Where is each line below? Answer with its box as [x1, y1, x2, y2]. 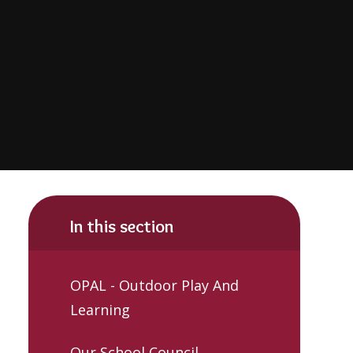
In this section [70, 214, 174, 237]
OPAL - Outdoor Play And [70, 276, 239, 295]
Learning [70, 300, 130, 320]
